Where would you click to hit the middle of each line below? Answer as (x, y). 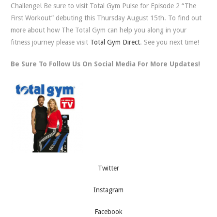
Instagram (108, 190)
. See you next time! (170, 42)
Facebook (108, 212)
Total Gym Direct (115, 42)
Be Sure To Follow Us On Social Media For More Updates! (106, 64)
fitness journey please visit (51, 42)
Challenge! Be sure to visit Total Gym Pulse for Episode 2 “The (104, 6)
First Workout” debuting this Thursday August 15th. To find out (106, 18)
